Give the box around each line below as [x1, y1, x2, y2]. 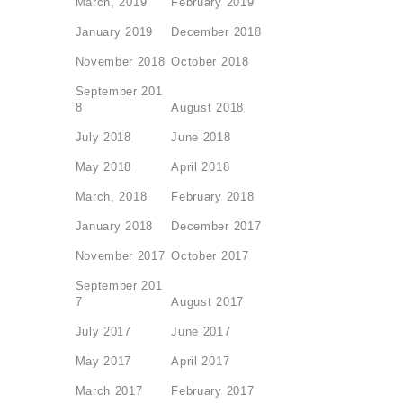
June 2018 [171, 130, 231, 144]
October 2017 [171, 248, 249, 263]
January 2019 [75, 24, 153, 39]
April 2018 [171, 159, 230, 174]
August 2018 [171, 100, 244, 114]
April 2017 [171, 354, 230, 368]
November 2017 [75, 248, 166, 263]
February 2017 [171, 383, 255, 398]
